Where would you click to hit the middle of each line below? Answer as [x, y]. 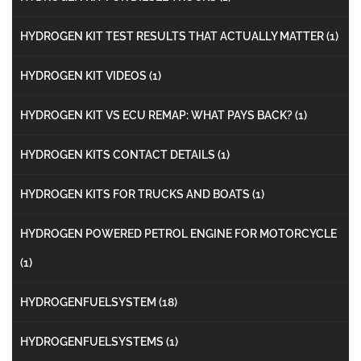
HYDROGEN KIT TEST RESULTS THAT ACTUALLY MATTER [173, 36]
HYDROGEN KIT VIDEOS [85, 75]
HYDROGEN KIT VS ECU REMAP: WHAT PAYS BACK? [158, 115]
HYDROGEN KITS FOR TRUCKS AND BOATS [136, 194]
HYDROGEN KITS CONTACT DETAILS [119, 154]
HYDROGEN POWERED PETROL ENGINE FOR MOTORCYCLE [178, 233]
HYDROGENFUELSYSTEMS [93, 341]
